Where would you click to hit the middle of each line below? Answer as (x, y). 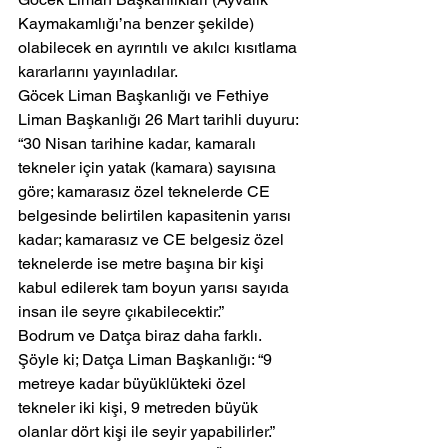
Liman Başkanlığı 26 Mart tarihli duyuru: (160, 120)
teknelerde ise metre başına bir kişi (143, 264)
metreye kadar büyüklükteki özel (134, 384)
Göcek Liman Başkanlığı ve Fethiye (145, 96)
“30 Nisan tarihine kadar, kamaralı (139, 144)
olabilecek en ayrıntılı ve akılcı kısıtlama (159, 48)
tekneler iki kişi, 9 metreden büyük (140, 408)
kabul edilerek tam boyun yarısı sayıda (155, 288)
